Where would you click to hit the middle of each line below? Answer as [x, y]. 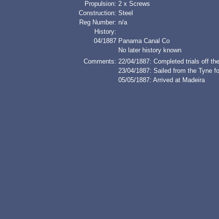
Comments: [100, 61]
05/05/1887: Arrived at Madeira [162, 80]
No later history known [150, 50]
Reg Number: [98, 22]
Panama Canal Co [144, 41]
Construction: [98, 13]
